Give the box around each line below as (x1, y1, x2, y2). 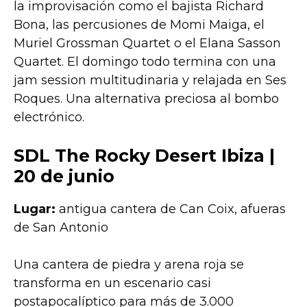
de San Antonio (14, 220, 108, 236)
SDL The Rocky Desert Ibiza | (14, 145, 275, 167)
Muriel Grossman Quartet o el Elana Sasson (14, 36, 281, 51)
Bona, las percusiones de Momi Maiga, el (14, 17, 265, 33)
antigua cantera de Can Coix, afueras (56, 201, 286, 217)
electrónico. (14, 110, 84, 125)
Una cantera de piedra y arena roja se (14, 257, 244, 273)
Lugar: (14, 201, 56, 217)
